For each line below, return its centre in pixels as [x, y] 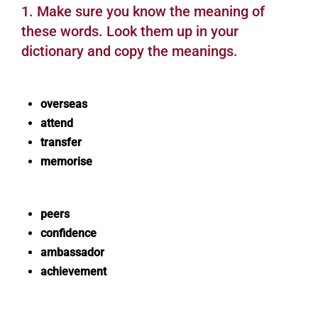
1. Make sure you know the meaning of [143, 11]
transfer [61, 142]
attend [57, 123]
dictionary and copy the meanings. [130, 51]
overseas [64, 104]
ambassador [72, 252]
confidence [68, 233]
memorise [66, 161]
